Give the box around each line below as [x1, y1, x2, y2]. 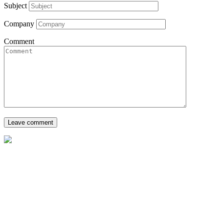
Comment [4, 37, 34, 45]
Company [4, 19, 34, 28]
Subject [4, 1, 27, 10]
